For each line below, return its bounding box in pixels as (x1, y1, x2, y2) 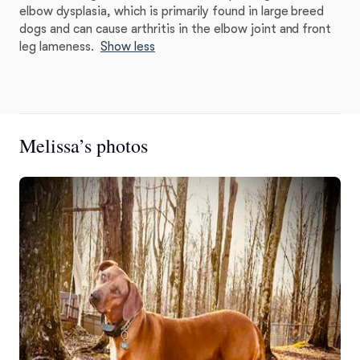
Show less (100, 39, 155, 54)
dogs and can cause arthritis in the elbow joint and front (19, 22, 332, 36)
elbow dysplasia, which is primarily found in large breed (19, 4, 325, 18)
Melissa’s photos (19, 133, 148, 158)
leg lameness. (19, 39, 94, 54)
